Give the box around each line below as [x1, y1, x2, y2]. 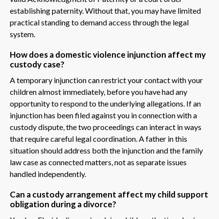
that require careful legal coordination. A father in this [10, 133, 187, 143]
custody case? [10, 59, 65, 69]
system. [10, 29, 35, 39]
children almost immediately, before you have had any [10, 87, 187, 96]
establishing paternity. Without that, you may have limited [10, 5, 201, 15]
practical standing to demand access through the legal [10, 17, 189, 27]
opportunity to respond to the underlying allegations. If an [10, 98, 201, 108]
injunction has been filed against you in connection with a [10, 110, 197, 120]
